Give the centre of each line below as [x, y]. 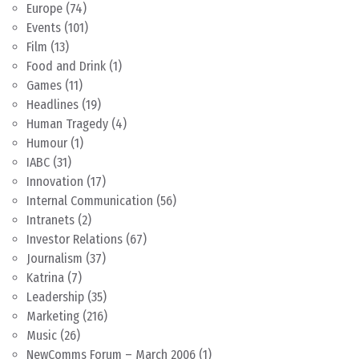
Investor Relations [75, 239]
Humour [47, 143]
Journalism [54, 258]
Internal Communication [90, 201]
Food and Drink [66, 66]
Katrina [45, 278]
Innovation [55, 182]
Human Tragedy [67, 124]
